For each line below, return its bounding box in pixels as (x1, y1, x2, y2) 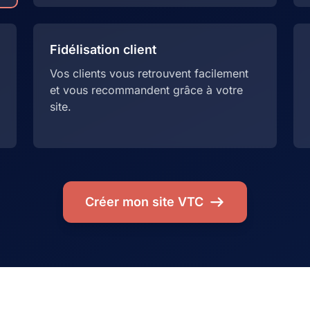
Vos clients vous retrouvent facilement (50, 66, 248, 80)
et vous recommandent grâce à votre (50, 83, 243, 97)
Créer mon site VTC (85, 194, 204, 209)
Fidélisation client (50, 42, 156, 57)
